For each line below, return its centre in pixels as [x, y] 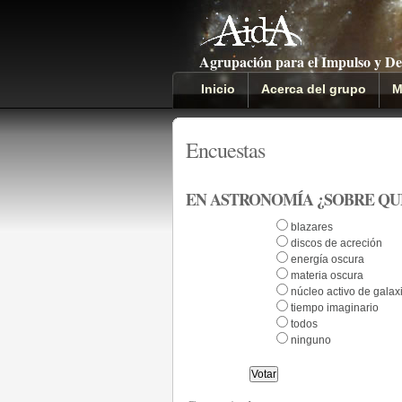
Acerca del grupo [314, 89]
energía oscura [327, 259]
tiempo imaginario [334, 308]
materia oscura [327, 275]
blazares [311, 227]
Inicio [218, 89]
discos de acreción [336, 243]
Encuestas [225, 150]
